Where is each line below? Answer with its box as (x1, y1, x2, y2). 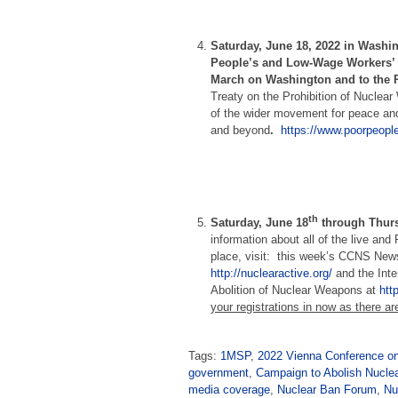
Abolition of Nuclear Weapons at (211, 283, 380, 297)
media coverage (188, 382, 270, 396)
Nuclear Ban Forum (277, 382, 377, 396)
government (188, 365, 249, 379)
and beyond (211, 123, 271, 138)
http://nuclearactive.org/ (211, 266, 333, 280)
